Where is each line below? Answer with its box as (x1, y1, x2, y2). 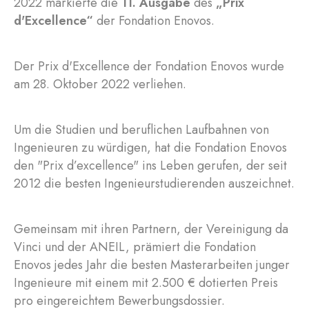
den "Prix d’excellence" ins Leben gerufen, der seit (14, 157, 287, 175)
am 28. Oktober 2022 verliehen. (14, 75, 186, 93)
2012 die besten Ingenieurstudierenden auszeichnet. (14, 175, 295, 192)
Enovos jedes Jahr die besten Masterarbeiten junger (14, 256, 290, 274)
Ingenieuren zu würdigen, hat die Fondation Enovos (14, 139, 287, 157)
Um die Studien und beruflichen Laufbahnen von (14, 121, 269, 139)
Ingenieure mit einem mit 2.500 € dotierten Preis (14, 274, 278, 292)
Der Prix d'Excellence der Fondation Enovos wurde (14, 57, 284, 75)
